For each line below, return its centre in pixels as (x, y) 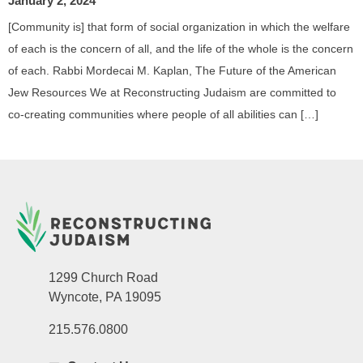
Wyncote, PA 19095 (105, 297)
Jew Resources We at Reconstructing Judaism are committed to (172, 93)
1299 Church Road (103, 278)
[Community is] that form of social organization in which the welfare (179, 27)
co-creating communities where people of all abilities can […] (163, 115)
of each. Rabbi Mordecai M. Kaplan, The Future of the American (172, 71)
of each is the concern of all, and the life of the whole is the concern (181, 49)
